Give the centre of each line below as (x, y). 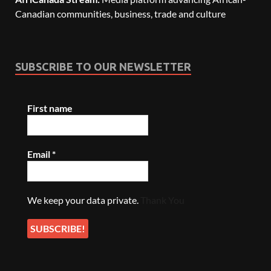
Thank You (162, 200)
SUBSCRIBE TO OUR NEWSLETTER (103, 66)
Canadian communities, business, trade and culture (120, 13)
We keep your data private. (84, 200)
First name (50, 108)
